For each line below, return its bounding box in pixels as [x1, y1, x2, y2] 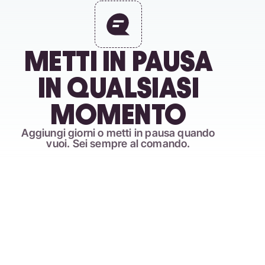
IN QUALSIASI [37, 73, 199, 103]
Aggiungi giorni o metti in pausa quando [21, 127, 215, 139]
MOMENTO [50, 99, 186, 130]
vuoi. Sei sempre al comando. [46, 137, 190, 150]
